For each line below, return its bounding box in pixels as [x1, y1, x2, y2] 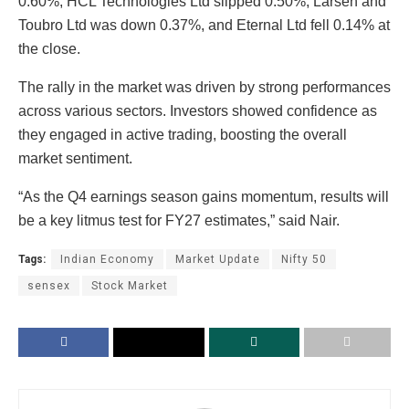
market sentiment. [18, 150, 132, 166]
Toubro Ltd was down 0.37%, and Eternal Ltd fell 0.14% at [18, 16, 390, 33]
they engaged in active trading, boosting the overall [18, 126, 347, 142]
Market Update [175, 252, 260, 266]
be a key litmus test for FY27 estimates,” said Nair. [18, 212, 340, 228]
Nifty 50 [281, 252, 327, 266]
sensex [27, 278, 70, 292]
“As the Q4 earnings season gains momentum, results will [18, 188, 389, 204]
